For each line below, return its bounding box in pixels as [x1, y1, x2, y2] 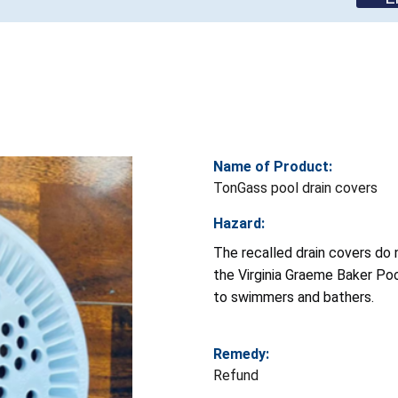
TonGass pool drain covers [213, 179, 378, 196]
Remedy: [213, 345, 269, 362]
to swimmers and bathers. [213, 288, 374, 306]
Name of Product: [213, 157, 332, 175]
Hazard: [213, 214, 265, 232]
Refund [213, 366, 259, 384]
